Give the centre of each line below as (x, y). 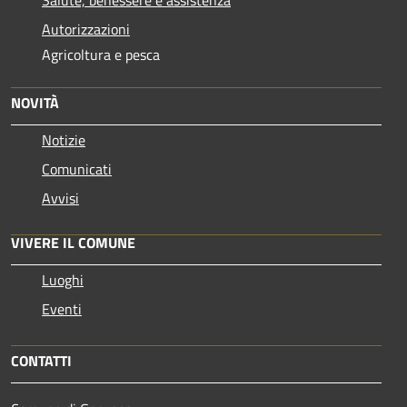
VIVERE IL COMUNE (73, 242)
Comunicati (77, 169)
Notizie (64, 139)
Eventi (62, 308)
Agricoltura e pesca (101, 54)
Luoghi (63, 279)
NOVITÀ (35, 102)
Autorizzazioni (86, 29)
